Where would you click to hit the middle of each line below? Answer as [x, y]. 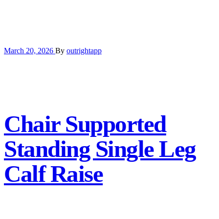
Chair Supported [85, 124]
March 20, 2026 [30, 51]
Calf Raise [54, 174]
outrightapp [84, 51]
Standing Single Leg [100, 149]
